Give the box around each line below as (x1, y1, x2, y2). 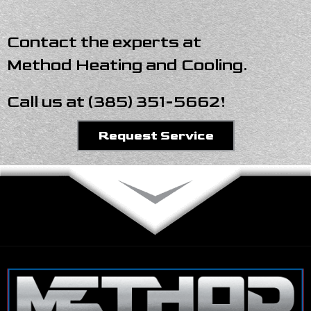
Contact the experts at (7, 31, 201, 52)
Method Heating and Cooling (7, 54, 243, 75)
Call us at (7, 91, 88, 112)
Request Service (97, 128, 214, 143)
